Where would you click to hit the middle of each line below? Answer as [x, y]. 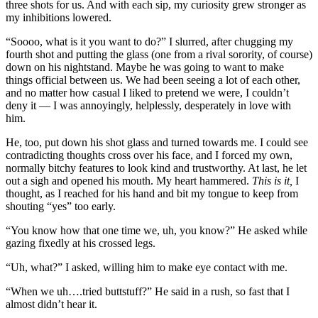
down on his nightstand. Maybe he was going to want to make [145, 67]
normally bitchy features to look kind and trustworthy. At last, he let [156, 168]
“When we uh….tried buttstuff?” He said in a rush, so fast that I [148, 291]
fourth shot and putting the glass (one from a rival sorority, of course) [159, 54]
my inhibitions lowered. [59, 17]
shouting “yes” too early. [61, 206]
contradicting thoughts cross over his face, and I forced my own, [149, 155]
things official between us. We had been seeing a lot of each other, [153, 79]
